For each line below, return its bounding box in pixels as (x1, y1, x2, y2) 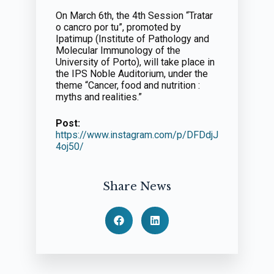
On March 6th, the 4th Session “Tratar (55, 10, 213, 21)
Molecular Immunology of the (55, 45, 180, 56)
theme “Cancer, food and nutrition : (55, 80, 200, 91)
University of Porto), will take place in (55, 56, 215, 68)
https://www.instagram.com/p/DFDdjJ (55, 129, 218, 141)
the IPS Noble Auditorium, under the (55, 68, 208, 80)
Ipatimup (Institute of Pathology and (55, 33, 209, 45)
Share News (102, 180, 171, 193)
